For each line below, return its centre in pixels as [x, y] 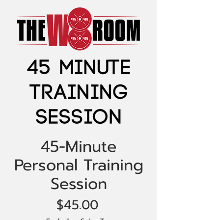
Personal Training [79, 165]
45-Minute [79, 147]
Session [79, 184]
